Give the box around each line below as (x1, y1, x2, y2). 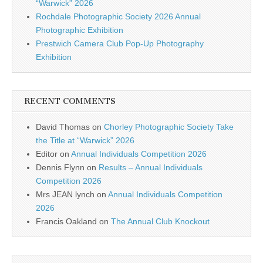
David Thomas (36, 122, 90, 132)
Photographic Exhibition (36, 25, 123, 35)
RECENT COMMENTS (24, 96, 116, 107)
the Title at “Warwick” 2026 (36, 136, 134, 146)
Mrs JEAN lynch (36, 190, 95, 200)
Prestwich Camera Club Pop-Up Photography (36, 39, 204, 49)
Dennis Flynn (36, 163, 85, 173)
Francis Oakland (36, 217, 97, 227)
